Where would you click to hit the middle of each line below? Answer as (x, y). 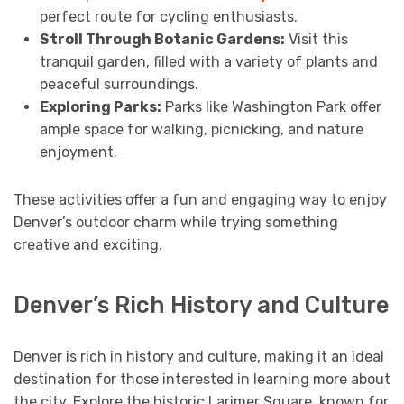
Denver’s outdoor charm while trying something (176, 222)
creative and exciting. (88, 244)
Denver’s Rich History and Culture (201, 305)
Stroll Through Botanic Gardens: (162, 39)
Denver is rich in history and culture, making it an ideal (199, 357)
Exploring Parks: (100, 106)
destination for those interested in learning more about (202, 380)
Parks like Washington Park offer (271, 106)
